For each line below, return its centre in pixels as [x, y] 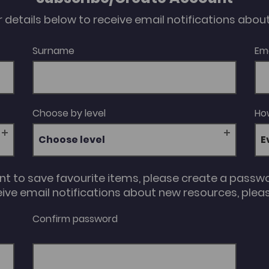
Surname [54, 51]
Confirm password [75, 219]
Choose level [72, 140]
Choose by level [69, 113]
